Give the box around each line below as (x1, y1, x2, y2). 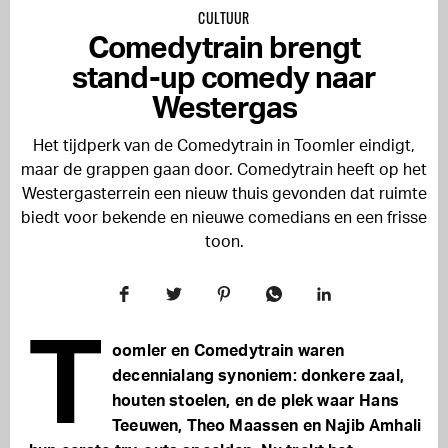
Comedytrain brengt (88, 34, 360, 64)
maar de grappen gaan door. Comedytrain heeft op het (21, 162, 427, 178)
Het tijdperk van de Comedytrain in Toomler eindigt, (33, 138, 415, 154)
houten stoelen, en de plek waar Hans (112, 393, 399, 409)
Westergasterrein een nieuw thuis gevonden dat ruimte (21, 186, 427, 202)
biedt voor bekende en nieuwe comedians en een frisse (21, 210, 427, 226)
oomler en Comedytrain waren (112, 343, 345, 359)
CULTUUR (198, 7, 250, 28)
